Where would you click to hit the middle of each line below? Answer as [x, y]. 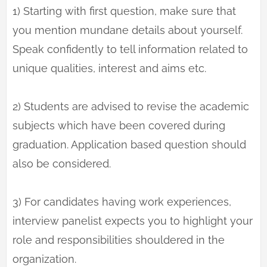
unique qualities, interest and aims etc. [109, 69]
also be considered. [62, 164]
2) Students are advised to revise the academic [131, 107]
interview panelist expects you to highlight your [133, 221]
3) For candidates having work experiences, [122, 202]
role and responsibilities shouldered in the [119, 240]
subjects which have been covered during [119, 126]
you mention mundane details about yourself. [128, 30]
